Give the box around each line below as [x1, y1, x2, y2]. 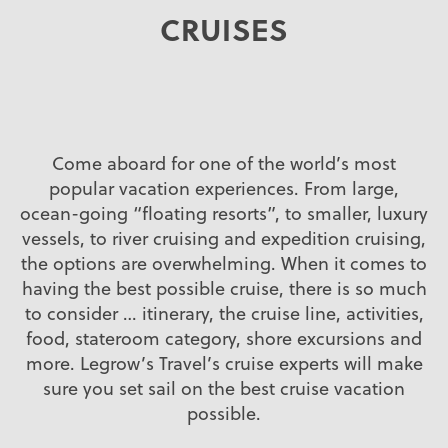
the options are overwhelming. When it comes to [21, 251, 427, 277]
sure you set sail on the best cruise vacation [43, 376, 405, 402]
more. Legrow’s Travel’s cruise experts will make [25, 351, 423, 377]
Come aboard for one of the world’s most [52, 151, 396, 177]
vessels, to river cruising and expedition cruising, [22, 226, 426, 252]
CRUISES [160, 7, 288, 51]
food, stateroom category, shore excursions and [26, 326, 422, 352]
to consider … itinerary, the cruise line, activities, [24, 301, 424, 327]
